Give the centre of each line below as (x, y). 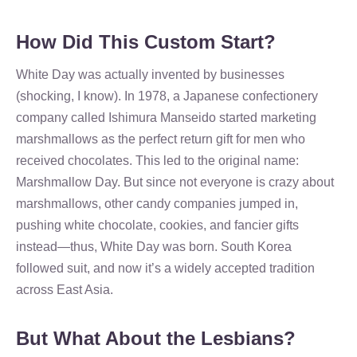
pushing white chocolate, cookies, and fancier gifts (157, 225)
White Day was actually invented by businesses (150, 75)
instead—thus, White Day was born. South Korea (154, 247)
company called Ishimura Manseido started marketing (166, 118)
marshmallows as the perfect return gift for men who (161, 139)
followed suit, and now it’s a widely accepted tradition (165, 268)
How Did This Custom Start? (146, 42)
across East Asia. (65, 290)
